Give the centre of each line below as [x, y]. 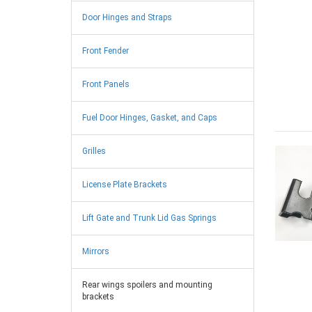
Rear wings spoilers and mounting [147, 285]
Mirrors [96, 252]
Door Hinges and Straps [127, 18]
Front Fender [106, 51]
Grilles [94, 151]
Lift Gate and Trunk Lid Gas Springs [149, 218]
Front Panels [106, 85]
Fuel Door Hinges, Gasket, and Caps [150, 118]
